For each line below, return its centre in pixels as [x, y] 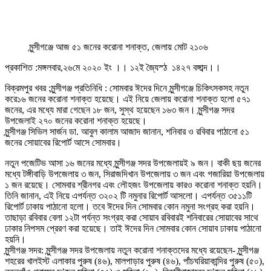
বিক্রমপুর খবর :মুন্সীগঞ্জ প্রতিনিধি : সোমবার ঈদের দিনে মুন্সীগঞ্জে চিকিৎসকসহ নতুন [127, 88]
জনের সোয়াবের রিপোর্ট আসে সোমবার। [63, 142]
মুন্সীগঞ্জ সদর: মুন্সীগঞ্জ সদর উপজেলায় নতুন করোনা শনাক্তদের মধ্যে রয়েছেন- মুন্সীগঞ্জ [132, 250]
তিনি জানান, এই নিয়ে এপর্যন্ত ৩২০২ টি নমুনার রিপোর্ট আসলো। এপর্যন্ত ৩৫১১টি [128, 195]
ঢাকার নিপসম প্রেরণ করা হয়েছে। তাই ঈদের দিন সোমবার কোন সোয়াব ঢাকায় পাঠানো [133, 228]
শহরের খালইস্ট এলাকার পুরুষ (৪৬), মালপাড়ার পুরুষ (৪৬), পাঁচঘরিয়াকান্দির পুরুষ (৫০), [135, 261]
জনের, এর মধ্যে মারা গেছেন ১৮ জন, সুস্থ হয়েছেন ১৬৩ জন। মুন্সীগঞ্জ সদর [119, 109]
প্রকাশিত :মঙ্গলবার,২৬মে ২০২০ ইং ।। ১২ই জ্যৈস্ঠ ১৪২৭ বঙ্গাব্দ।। [113, 67]
